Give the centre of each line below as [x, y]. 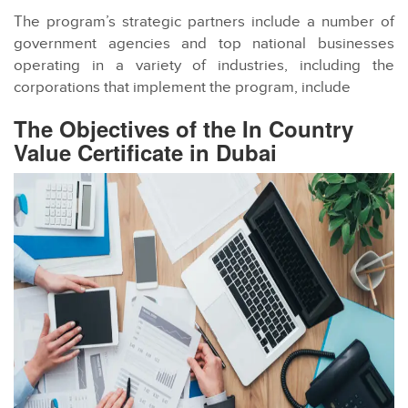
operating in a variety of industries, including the [204, 66]
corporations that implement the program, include [182, 88]
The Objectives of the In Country [184, 129]
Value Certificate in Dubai [145, 153]
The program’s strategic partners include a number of [204, 22]
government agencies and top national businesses [204, 44]
